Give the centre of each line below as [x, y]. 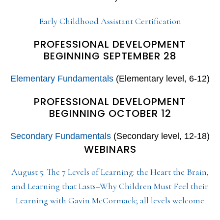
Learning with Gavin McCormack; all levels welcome [110, 201]
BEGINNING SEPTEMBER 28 [110, 56]
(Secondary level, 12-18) [160, 136]
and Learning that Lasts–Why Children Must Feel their [110, 186]
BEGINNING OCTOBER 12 [110, 114]
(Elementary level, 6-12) [162, 79]
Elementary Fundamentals [62, 79]
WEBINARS [110, 150]
